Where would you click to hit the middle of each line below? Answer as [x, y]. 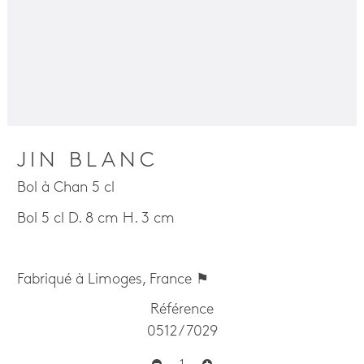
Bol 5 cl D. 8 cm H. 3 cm [96, 219]
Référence [182, 310]
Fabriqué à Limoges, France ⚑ [113, 279]
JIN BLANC [88, 161]
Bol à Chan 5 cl [66, 188]
